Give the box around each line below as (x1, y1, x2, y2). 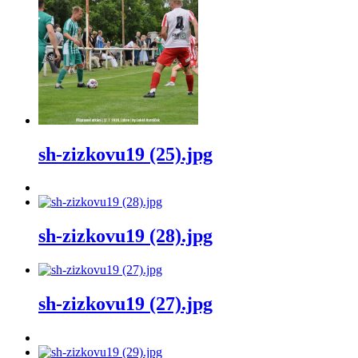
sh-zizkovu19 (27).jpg (38, 293, 213, 315)
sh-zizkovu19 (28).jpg (38, 225, 213, 247)
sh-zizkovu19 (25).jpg (38, 143, 213, 165)
